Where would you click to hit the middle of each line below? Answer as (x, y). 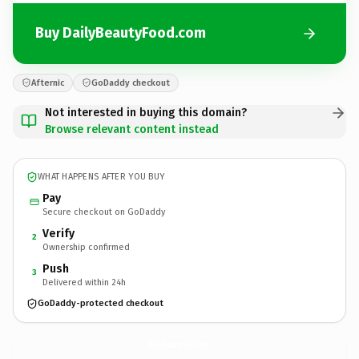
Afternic (48, 83)
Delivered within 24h (84, 282)
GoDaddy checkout (131, 83)
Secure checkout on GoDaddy (104, 212)
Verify (58, 233)
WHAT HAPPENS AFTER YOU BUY (101, 177)
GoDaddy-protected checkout (101, 303)
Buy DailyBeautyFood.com (121, 33)
